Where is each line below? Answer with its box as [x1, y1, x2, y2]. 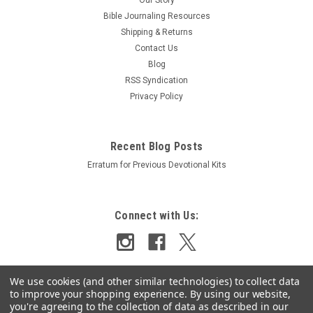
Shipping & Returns [120, 27, 193, 37]
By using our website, [190, 287, 291, 300]
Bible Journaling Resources [103, 10, 210, 21]
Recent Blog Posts [110, 139, 203, 153]
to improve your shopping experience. [10, 287, 191, 300]
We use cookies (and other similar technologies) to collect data [10, 275, 300, 288]
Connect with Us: [115, 208, 198, 222]
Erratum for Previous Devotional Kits [87, 159, 226, 170]
